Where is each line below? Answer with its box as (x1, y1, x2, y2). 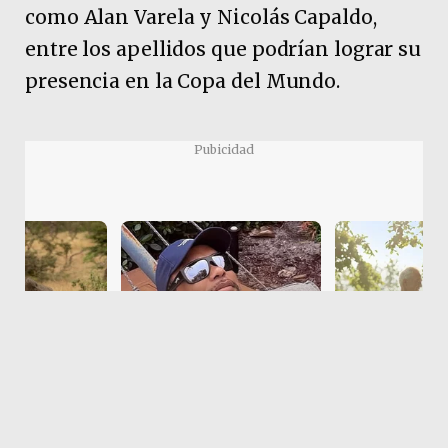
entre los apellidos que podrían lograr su (25, 37, 422, 62)
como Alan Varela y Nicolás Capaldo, (25, 5, 377, 30)
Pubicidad (194, 141, 254, 157)
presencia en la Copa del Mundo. (25, 69, 341, 94)
